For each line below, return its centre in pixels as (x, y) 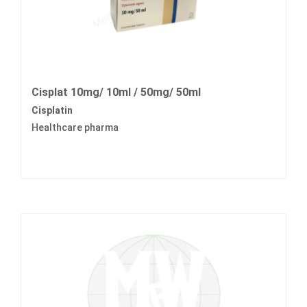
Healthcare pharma (75, 128)
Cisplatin (52, 111)
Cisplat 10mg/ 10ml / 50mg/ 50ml (116, 93)
